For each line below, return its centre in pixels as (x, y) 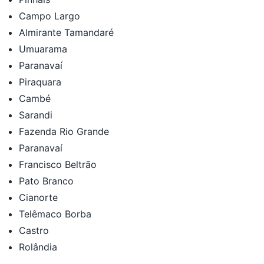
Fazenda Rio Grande (64, 131)
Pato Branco (46, 181)
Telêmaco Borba (55, 214)
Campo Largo (49, 16)
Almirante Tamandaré (66, 32)
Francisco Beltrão (58, 164)
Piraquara (40, 82)
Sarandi (36, 115)
